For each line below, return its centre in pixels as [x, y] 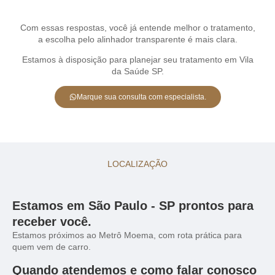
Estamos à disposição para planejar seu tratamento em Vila [137, 60]
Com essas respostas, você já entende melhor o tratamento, [137, 27]
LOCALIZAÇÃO [137, 164]
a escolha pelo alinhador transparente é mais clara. [137, 39]
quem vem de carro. [52, 247]
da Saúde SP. [137, 72]
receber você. [52, 222]
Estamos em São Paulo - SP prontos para [133, 206]
